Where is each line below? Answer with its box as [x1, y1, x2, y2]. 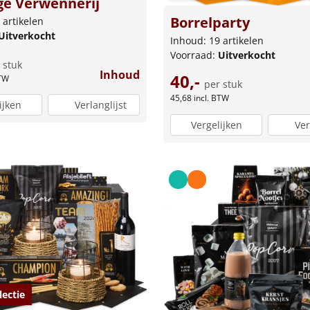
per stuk [204, 77, 242, 91]
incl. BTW [194, 92, 229, 104]
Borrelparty [170, 13, 250, 33]
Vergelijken [190, 118, 242, 131]
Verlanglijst [74, 98, 127, 112]
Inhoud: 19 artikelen [170, 34, 264, 48]
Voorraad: [170, 48, 218, 62]
